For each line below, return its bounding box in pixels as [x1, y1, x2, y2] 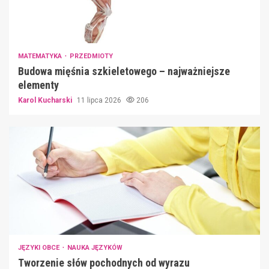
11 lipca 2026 [77, 95, 123, 104]
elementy [18, 78, 59, 91]
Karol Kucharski [18, 95, 74, 104]
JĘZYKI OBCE [18, 243, 61, 252]
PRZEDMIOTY [70, 52, 113, 60]
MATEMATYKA [18, 52, 64, 60]
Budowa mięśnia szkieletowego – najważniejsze [18, 64, 230, 77]
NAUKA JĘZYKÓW [67, 243, 122, 252]
